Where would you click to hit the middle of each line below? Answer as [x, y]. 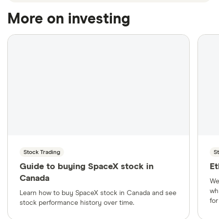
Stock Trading [42, 152]
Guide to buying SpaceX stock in [87, 167]
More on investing [69, 19]
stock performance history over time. [77, 203]
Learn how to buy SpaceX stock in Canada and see [98, 193]
